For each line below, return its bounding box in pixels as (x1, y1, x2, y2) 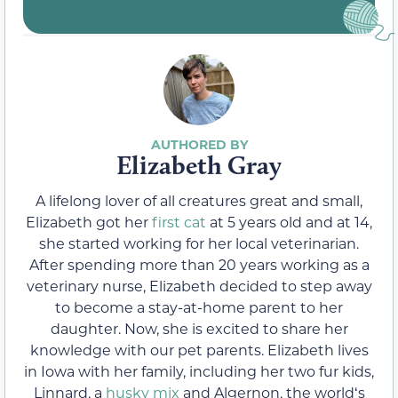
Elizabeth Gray (116, 149, 282, 181)
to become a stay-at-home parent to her (55, 298, 343, 317)
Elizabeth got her (26, 212, 152, 232)
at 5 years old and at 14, (206, 212, 372, 232)
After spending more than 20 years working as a (28, 255, 370, 275)
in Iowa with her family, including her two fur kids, (24, 362, 374, 381)
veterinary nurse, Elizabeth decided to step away (26, 276, 372, 296)
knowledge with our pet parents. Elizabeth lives (29, 340, 369, 360)
